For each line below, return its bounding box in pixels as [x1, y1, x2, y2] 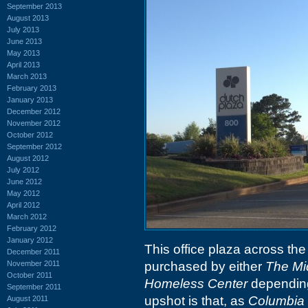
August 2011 [7, 294, 48, 302]
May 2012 [7, 188, 40, 197]
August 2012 [7, 153, 49, 162]
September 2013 [7, 1, 62, 10]
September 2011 [7, 282, 61, 291]
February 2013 [7, 83, 56, 92]
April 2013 [7, 60, 40, 69]
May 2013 [7, 48, 40, 57]
